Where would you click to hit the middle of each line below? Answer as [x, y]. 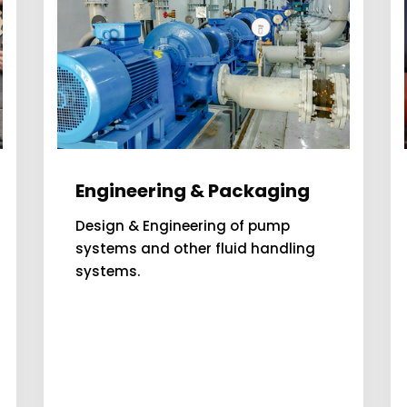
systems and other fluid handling [195, 248]
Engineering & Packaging [192, 191]
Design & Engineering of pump [182, 226]
